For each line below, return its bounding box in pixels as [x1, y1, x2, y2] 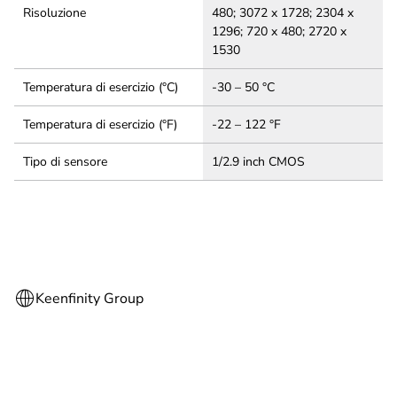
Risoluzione [23, 4, 86, 21]
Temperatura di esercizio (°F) [23, 116, 177, 133]
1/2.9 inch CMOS [212, 153, 305, 170]
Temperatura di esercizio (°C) [23, 79, 178, 96]
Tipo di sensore [23, 153, 107, 170]
